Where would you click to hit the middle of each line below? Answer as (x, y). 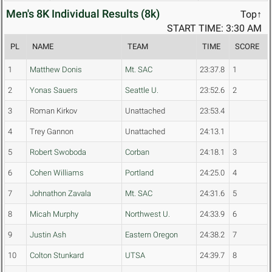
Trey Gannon (52, 132)
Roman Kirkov (53, 111)
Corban (137, 152)
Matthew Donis (56, 70)
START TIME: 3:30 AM (214, 29)
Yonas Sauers (54, 90)
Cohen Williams (57, 173)
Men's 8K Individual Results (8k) (83, 14)
